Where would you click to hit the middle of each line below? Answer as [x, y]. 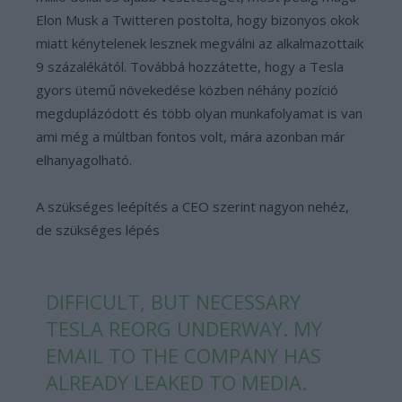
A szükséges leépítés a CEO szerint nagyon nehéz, [192, 206]
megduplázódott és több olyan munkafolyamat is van [199, 113]
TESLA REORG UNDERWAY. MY [184, 328]
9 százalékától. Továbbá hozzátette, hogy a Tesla [190, 66]
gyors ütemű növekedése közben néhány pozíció [187, 90]
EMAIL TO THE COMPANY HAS [184, 355]
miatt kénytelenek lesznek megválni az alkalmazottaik [200, 43]
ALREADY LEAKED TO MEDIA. [177, 382]
